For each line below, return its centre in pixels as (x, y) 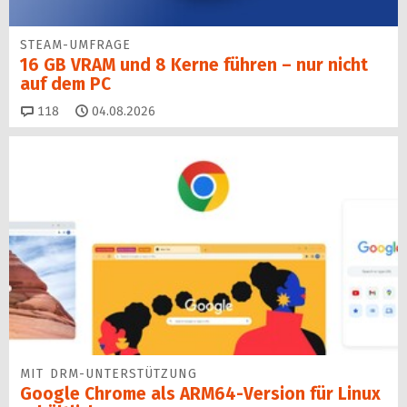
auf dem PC (65, 84)
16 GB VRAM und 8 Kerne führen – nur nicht (194, 65)
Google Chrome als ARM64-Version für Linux (200, 394)
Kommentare (96, 110)
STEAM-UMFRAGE (75, 45)
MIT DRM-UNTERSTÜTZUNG (109, 374)
